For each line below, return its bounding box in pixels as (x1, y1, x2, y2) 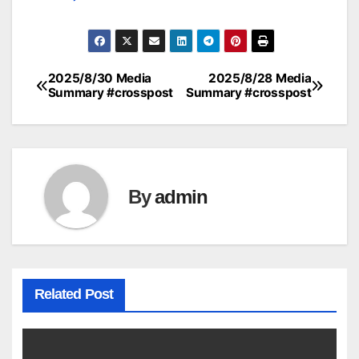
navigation (35, 105, 153, 135)
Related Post (34, 285, 113, 302)
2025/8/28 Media (208, 71, 312, 87)
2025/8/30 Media (47, 71, 152, 87)
